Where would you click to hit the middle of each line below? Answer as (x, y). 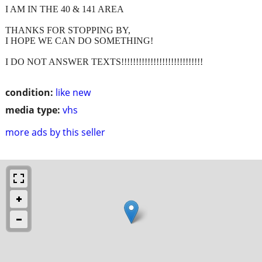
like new (73, 92)
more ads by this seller (55, 132)
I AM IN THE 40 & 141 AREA (65, 9)
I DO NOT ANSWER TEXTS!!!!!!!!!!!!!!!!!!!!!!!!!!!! (104, 61)
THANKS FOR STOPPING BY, (68, 30)
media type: (33, 110)
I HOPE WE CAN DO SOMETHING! (79, 40)
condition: (29, 92)
